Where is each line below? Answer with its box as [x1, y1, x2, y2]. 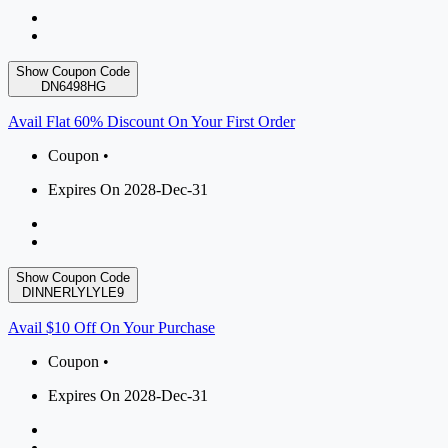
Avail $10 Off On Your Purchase [8, 319, 215, 337]
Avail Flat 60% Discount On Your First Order [8, 113, 295, 131]
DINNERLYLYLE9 [22, 285, 124, 301]
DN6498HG [40, 79, 106, 95]
